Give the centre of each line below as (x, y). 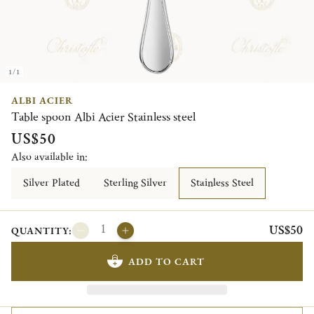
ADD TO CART (166, 261)
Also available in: (49, 157)
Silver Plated (52, 183)
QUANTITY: (42, 230)
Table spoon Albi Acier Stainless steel (103, 117)
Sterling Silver (135, 183)
